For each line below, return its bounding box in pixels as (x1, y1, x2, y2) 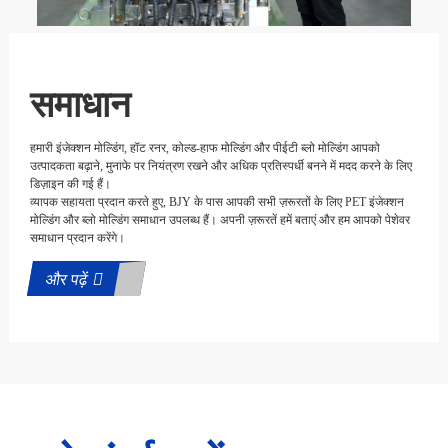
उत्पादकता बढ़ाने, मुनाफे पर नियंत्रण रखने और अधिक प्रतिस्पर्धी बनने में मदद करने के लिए (29, 159, 412, 174)
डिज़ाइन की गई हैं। (29, 177, 111, 192)
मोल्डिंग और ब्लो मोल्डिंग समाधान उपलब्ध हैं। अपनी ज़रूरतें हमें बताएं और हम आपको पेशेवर (29, 213, 410, 228)
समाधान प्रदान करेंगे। (29, 231, 125, 246)
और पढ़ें (44, 271, 90, 289)
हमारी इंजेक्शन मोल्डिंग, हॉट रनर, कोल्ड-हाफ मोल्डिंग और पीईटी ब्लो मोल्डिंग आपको (29, 141, 380, 156)
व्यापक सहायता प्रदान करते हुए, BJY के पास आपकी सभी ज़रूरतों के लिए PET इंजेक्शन (29, 195, 404, 210)
